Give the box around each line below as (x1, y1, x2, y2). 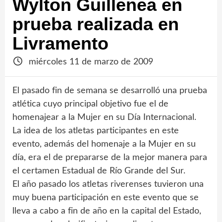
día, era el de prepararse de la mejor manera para (12, 153, 207, 162)
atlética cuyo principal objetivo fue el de (12, 100, 168, 109)
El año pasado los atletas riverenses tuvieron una (12, 180, 204, 189)
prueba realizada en (12, 14, 179, 34)
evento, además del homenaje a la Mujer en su (12, 140, 196, 149)
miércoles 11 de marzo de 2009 (26, 57, 153, 66)
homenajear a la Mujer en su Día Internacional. (12, 113, 196, 122)
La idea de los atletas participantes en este (12, 126, 179, 135)
